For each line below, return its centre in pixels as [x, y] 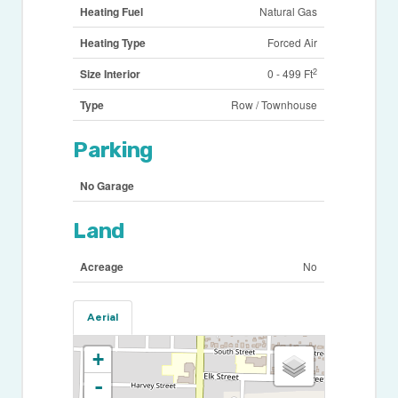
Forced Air [293, 43]
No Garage [107, 186]
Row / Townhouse [275, 105]
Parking [113, 151]
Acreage [102, 267]
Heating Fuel [112, 12]
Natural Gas [289, 12]
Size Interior [111, 74]
